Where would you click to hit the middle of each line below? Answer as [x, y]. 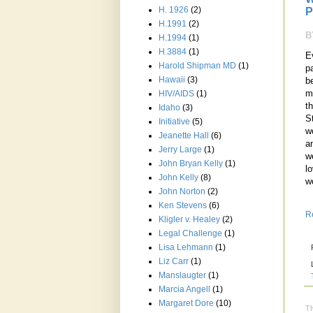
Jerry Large [180, 150]
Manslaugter [182, 276]
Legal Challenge [190, 234]
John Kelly [179, 178]
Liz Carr [174, 262]
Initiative [174, 122]
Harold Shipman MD [197, 66]
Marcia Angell [184, 290]
